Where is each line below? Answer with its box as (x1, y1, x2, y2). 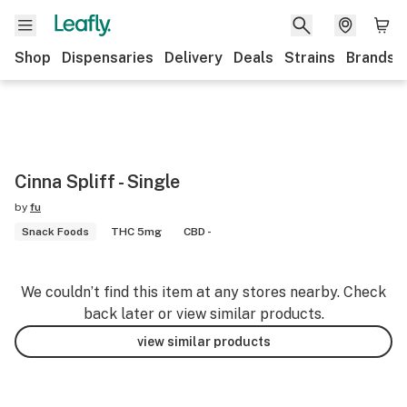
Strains (284, 49, 335, 66)
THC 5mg (111, 225, 162, 238)
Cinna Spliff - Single (15, 171, 180, 193)
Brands (346, 49, 395, 66)
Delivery (164, 49, 223, 66)
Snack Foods (22, 225, 89, 238)
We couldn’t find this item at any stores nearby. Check (21, 283, 386, 301)
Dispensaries (62, 49, 154, 66)
